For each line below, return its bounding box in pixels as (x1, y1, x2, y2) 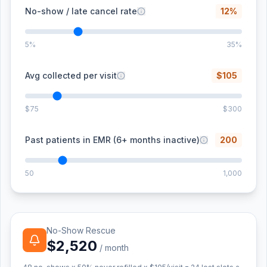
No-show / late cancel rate (25, 6, 137, 16)
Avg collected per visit (25, 70, 117, 80)
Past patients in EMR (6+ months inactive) (25, 135, 200, 145)
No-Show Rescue (46, 225, 116, 235)
